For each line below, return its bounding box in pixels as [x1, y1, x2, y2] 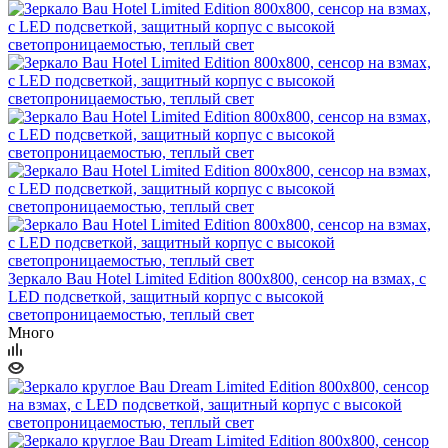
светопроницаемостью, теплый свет [8, 305, 254, 323]
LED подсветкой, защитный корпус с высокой [8, 287, 324, 305]
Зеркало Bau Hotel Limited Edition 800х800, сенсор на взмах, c [8, 269, 426, 287]
